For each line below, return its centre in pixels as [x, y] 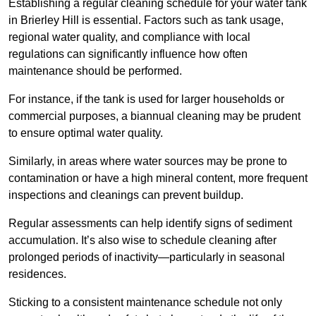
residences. [37, 274]
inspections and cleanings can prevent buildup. [126, 195]
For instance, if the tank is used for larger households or [146, 99]
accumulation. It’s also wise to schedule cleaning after [142, 241]
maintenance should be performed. [95, 71]
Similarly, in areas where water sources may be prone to [148, 162]
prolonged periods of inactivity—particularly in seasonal [147, 257]
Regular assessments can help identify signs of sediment [150, 224]
